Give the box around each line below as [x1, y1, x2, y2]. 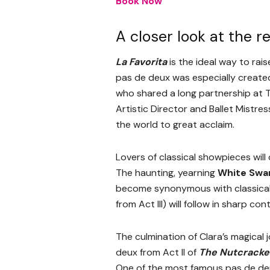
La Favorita [116, 55, 167, 69]
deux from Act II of [116, 246, 199, 259]
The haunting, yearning [116, 166, 218, 180]
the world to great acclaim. [116, 118, 234, 131]
